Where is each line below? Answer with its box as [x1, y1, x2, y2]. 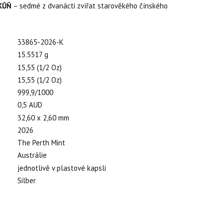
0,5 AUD [17, 100, 42, 110]
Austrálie [17, 150, 47, 160]
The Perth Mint [17, 138, 65, 147]
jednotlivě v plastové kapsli [17, 163, 106, 173]
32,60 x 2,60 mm [17, 112, 69, 122]
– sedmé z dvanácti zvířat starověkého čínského [11, 1, 168, 10]
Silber [17, 175, 36, 185]
